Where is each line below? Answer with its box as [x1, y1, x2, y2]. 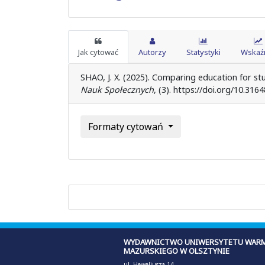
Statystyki [186, 46, 221, 57]
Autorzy [138, 46, 166, 57]
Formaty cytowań [88, 119, 166, 133]
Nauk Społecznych [80, 83, 154, 95]
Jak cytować [77, 46, 118, 57]
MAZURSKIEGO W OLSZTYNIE [123, 245, 230, 256]
